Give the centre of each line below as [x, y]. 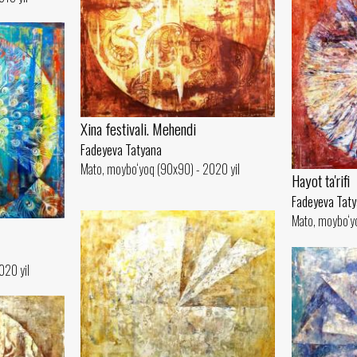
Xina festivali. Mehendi [138, 129]
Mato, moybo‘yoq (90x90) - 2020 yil [160, 169]
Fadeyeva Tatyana [121, 150]
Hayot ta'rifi [321, 181]
